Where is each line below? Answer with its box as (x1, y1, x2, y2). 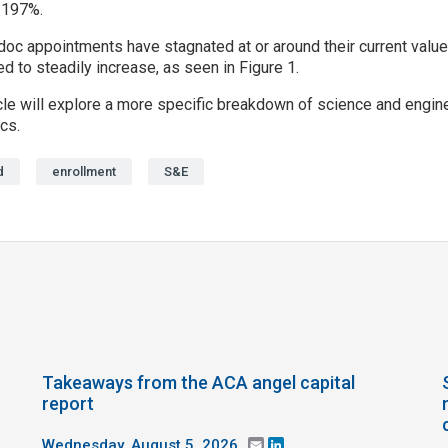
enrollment (52, 164, 116, 180)
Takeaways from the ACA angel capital (42, 371, 355, 393)
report (42, 392, 94, 414)
